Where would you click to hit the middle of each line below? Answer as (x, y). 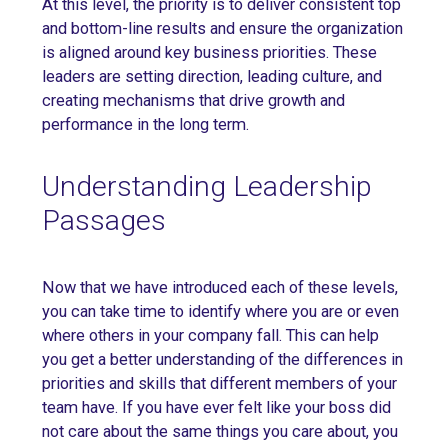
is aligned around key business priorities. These (209, 53)
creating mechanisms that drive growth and (193, 101)
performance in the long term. (145, 125)
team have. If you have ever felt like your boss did (216, 407)
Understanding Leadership (207, 186)
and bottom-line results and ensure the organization (222, 29)
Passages (104, 220)
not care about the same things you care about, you (220, 431)
